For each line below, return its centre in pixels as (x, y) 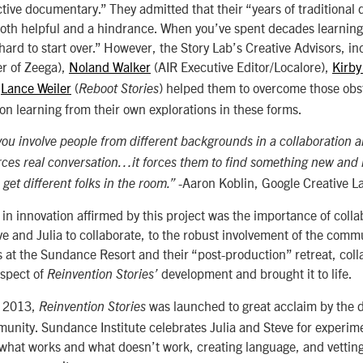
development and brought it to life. (258, 273)
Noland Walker (110, 67)
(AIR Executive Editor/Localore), (241, 67)
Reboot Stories (119, 90)
